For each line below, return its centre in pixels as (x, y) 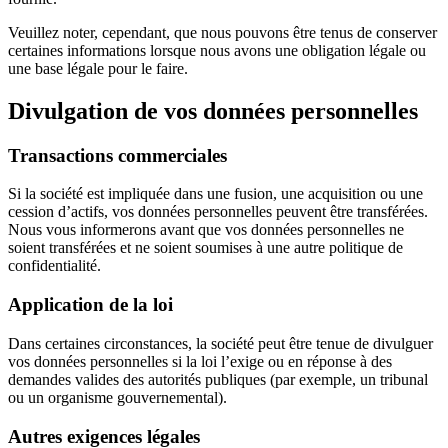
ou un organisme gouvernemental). (117, 397)
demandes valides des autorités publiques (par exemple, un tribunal (218, 379)
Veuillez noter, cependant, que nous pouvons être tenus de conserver (222, 32)
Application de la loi (90, 305)
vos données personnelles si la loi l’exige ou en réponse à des (200, 361)
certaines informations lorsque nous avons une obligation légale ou (217, 50)
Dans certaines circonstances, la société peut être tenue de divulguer (220, 343)
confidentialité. (54, 266)
